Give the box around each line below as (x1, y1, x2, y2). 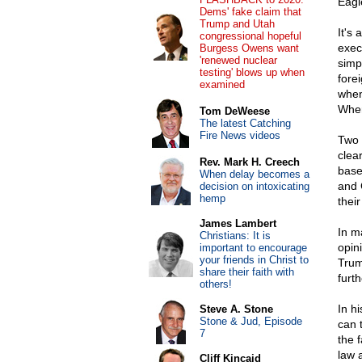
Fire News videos (199, 129, 280, 141)
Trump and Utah (199, 18, 275, 30)
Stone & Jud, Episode (199, 315, 302, 327)
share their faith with (199, 266, 294, 278)
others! (199, 278, 232, 290)
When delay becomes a (199, 168, 309, 180)
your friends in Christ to (199, 254, 309, 266)
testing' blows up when (199, 66, 305, 78)
